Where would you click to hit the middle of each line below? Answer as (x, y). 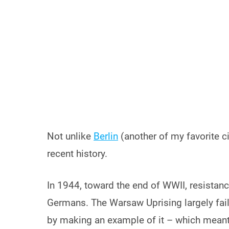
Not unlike (70, 136)
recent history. (77, 153)
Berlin (106, 136)
